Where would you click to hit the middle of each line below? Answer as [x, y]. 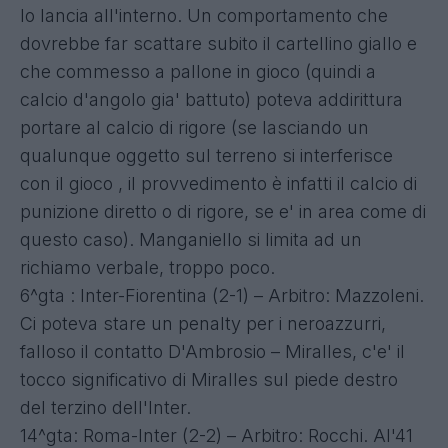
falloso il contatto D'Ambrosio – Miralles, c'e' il [212, 351]
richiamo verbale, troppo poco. [147, 267]
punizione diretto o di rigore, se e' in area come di [223, 211]
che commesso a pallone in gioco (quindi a [198, 71]
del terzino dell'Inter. [105, 407]
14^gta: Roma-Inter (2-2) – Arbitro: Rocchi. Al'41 [216, 435]
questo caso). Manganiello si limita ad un [191, 239]
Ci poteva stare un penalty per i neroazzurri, [203, 323]
